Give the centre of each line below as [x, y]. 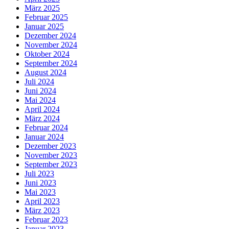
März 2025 [42, 8]
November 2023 [51, 155]
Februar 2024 [46, 128]
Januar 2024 [44, 137]
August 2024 [45, 73]
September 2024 [51, 63]
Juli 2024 [39, 82]
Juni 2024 [40, 91]
